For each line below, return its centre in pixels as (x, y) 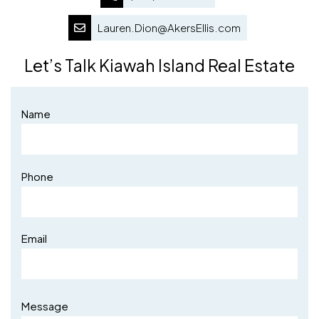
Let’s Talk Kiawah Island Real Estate (159, 65)
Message (45, 306)
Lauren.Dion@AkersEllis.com (169, 27)
